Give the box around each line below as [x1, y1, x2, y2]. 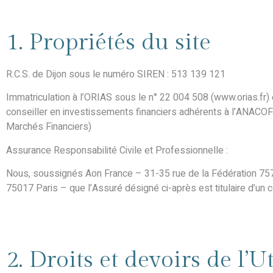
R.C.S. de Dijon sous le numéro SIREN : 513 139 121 [6, 67, 225, 82]
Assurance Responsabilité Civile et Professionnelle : [6, 143, 228, 158]
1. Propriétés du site [6, 29, 211, 56]
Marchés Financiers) [6, 119, 91, 135]
